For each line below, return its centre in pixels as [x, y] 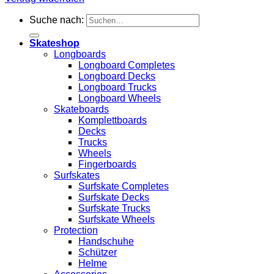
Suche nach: [57, 20]
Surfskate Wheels [117, 219]
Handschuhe [106, 241]
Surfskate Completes [124, 186]
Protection [76, 230]
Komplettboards [113, 120]
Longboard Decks [117, 76]
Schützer [98, 252]
